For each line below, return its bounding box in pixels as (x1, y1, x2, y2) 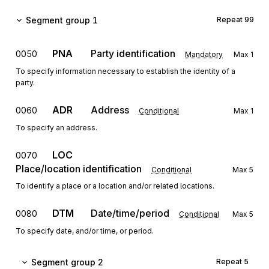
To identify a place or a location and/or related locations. (16, 181, 214, 190)
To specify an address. (16, 123, 97, 132)
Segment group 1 (26, 15, 98, 25)
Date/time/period (91, 207, 169, 219)
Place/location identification (16, 163, 142, 175)
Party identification (91, 47, 175, 59)
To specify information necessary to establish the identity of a (16, 67, 235, 76)
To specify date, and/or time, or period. (16, 226, 154, 235)
